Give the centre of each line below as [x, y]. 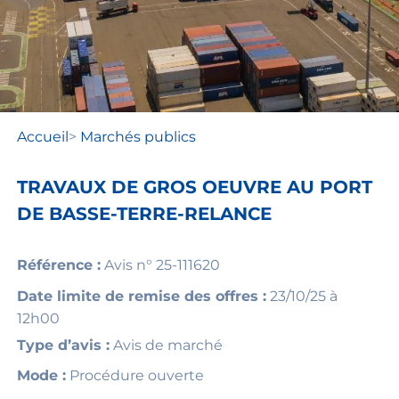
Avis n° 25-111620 [160, 265]
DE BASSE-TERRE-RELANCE [144, 214]
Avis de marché [167, 345]
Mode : [41, 376]
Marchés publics [138, 136]
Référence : [58, 265]
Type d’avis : [63, 345]
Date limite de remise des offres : [141, 296]
